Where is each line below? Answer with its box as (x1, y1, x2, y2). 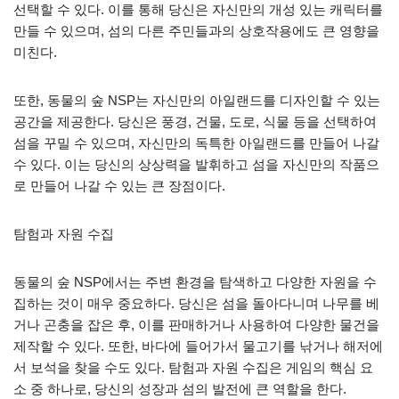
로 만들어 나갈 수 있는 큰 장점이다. (13, 177, 225, 193)
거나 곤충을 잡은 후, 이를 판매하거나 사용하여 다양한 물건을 (13, 316, 379, 332)
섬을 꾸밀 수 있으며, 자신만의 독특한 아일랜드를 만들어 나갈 (13, 134, 379, 151)
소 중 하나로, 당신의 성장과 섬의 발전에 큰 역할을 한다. (13, 380, 346, 396)
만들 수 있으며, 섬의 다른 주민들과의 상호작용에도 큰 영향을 (13, 22, 379, 38)
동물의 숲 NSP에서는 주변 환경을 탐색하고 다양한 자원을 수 (13, 273, 377, 289)
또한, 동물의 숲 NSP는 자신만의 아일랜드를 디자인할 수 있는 (13, 92, 380, 108)
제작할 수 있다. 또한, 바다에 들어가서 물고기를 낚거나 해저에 (13, 338, 383, 354)
